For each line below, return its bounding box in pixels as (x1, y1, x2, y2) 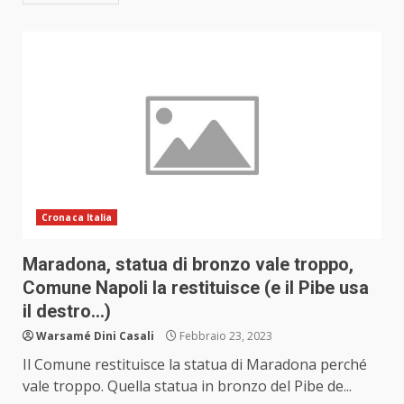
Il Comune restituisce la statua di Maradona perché (23, 354, 367, 375)
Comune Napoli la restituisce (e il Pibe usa (23, 277, 369, 299)
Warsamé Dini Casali (36, 328, 154, 344)
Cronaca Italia (41, 211, 113, 225)
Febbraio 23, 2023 (177, 328, 272, 344)
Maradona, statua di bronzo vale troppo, (23, 253, 353, 276)
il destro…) (23, 300, 111, 323)
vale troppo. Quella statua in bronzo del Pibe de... (23, 376, 352, 397)
